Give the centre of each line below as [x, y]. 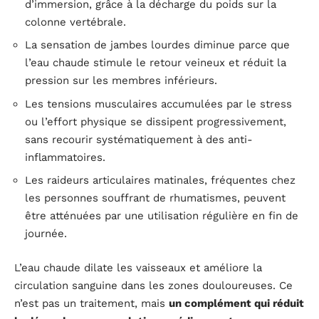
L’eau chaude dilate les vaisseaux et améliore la [138, 267]
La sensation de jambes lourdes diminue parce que [157, 45]
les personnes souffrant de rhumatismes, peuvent [155, 198]
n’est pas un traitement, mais [91, 303]
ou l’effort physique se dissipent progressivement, [156, 121]
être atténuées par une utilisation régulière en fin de [162, 216]
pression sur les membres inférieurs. [121, 81]
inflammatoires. [65, 157]
